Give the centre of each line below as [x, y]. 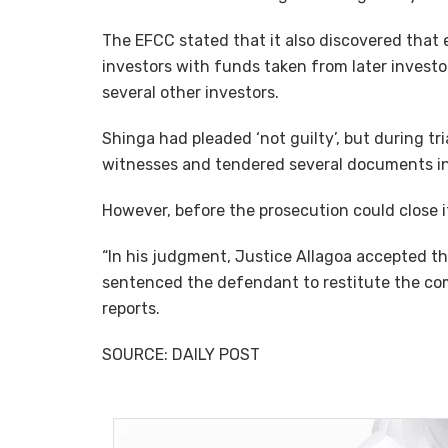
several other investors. [190, 93]
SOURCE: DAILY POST [181, 355]
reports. [131, 309]
